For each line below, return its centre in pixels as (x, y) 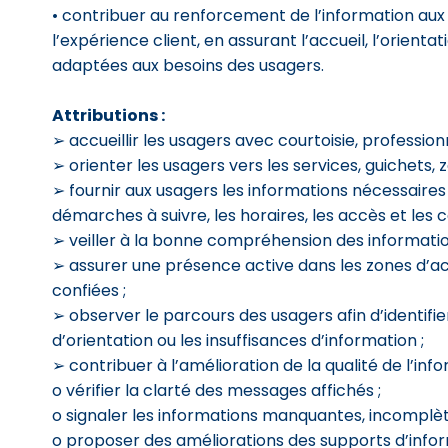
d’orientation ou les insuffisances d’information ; (238, 340)
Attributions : (108, 115)
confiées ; (89, 290)
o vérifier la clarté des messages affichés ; (216, 390)
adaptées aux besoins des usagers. (188, 65)
